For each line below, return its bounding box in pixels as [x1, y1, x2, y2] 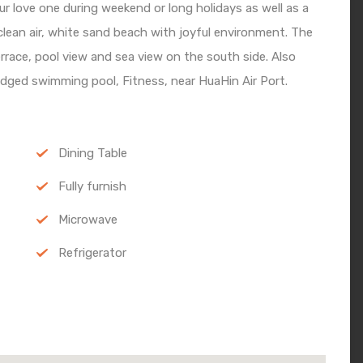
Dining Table [58, 146, 127, 161]
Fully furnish [58, 179, 126, 194]
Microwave [58, 212, 117, 228]
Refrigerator [58, 246, 126, 261]
